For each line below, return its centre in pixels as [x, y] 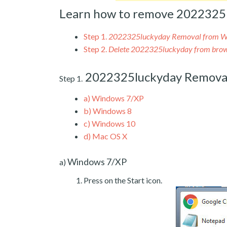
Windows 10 [113, 123]
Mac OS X [109, 136]
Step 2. [95, 49]
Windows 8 [111, 110]
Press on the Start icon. [123, 180]
